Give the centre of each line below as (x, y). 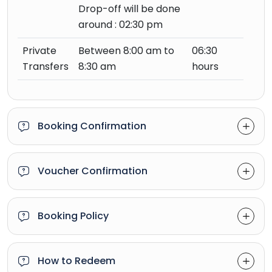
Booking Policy (73, 216)
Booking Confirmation (92, 126)
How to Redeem (76, 261)
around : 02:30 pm (121, 25)
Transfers (46, 66)
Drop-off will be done (129, 9)
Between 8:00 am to (126, 51)
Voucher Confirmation (93, 171)
